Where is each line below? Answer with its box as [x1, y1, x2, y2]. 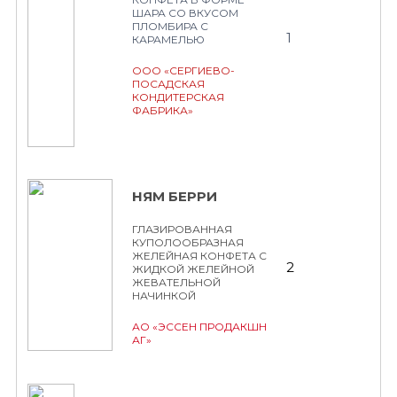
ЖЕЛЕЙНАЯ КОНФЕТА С [132, 249, 267, 262]
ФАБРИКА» [132, 104, 193, 117]
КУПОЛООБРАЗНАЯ [132, 236, 244, 249]
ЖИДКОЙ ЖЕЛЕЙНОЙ [132, 262, 254, 276]
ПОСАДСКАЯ [132, 77, 205, 90]
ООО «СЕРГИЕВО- [132, 64, 235, 77]
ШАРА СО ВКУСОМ [132, 6, 238, 19]
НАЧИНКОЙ [132, 289, 196, 302]
